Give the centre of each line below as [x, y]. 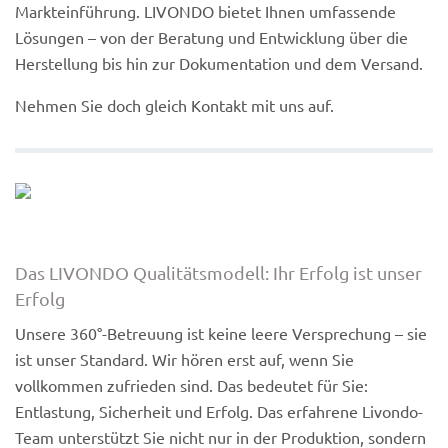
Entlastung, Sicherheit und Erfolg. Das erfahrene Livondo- [219, 410]
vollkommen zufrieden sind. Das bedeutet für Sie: [191, 384]
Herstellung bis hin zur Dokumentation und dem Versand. [219, 62]
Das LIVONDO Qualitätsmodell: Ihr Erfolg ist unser [218, 272]
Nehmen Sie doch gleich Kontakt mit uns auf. [174, 104]
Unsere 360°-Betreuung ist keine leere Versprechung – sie [221, 332]
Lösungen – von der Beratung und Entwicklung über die [211, 36]
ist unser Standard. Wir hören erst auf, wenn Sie [184, 358]
